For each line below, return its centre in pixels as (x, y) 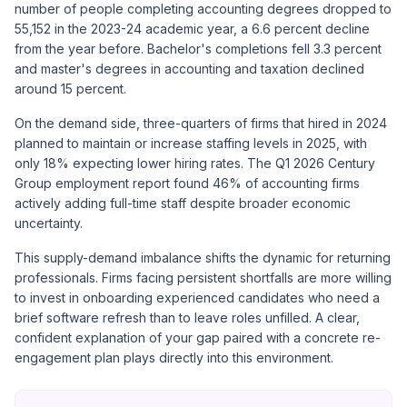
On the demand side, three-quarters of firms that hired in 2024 (201, 123)
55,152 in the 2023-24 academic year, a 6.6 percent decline (192, 29)
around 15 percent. (70, 89)
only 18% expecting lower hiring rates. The (145, 163)
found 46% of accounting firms (265, 183)
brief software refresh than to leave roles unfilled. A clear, (187, 318)
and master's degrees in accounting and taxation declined (189, 69)
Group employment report (92, 183)
